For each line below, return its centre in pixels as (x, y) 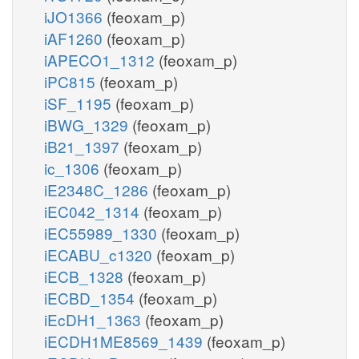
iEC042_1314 (94, 211)
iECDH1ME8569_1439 (125, 341)
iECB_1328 (86, 276)
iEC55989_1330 (103, 232)
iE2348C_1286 (98, 189)
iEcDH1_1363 (95, 319)
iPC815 (72, 81)
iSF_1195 (80, 103)
